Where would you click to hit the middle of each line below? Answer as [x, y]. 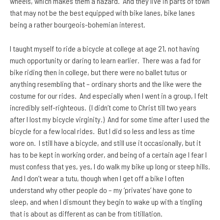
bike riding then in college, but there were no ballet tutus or [98, 72]
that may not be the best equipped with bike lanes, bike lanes [102, 13]
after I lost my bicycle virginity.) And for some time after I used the [110, 119]
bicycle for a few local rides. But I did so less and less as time [102, 131]
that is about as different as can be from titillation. [86, 214]
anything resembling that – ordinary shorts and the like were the [106, 84]
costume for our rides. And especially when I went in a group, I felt [109, 96]
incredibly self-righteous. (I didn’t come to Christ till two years [103, 108]
